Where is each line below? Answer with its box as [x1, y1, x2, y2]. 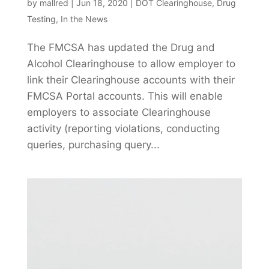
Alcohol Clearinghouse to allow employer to [26, 58, 235, 70]
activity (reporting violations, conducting [26, 122, 220, 135]
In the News [60, 14, 107, 25]
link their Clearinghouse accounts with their [26, 74, 235, 86]
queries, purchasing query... [26, 139, 160, 151]
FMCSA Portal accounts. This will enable [26, 90, 223, 103]
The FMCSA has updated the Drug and [26, 41, 215, 54]
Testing [26, 14, 56, 25]
